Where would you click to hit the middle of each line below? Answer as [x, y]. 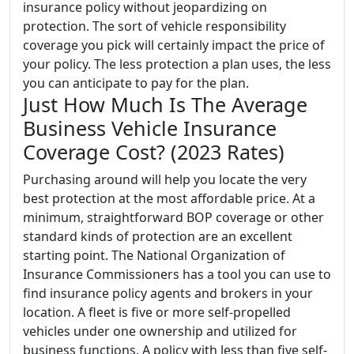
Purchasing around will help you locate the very [165, 179]
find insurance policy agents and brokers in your [168, 293]
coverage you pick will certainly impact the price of [174, 45]
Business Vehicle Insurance [150, 128]
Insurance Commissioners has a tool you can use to [177, 274]
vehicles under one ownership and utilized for [160, 331]
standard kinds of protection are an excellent [158, 236]
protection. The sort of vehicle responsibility [154, 26]
